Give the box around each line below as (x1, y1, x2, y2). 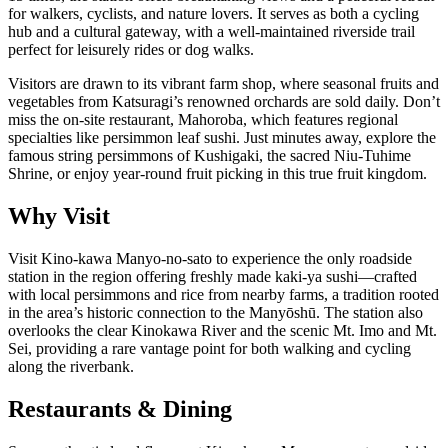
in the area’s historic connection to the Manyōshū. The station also (8, 303, 423, 321)
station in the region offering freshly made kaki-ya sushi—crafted (8, 267, 417, 285)
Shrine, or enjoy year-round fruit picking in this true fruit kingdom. (8, 164, 427, 182)
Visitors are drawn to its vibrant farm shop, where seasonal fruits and (8, 74, 439, 92)
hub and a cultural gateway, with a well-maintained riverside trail (8, 22, 415, 40)
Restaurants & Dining (8, 395, 232, 422)
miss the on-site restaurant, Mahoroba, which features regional (8, 110, 398, 128)
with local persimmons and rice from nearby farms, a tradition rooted (8, 285, 439, 303)
